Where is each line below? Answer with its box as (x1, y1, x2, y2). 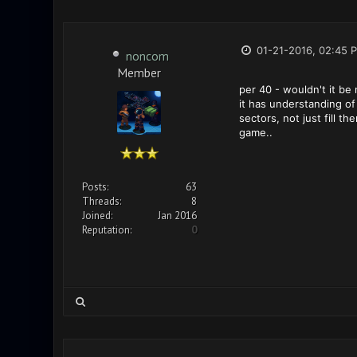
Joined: (81, 209, 112, 222)
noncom (125, 48, 169, 64)
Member (117, 65, 161, 78)
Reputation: (81, 223, 131, 237)
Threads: (81, 194, 121, 208)
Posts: (81, 180, 108, 194)
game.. (238, 126, 273, 139)
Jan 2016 (157, 209, 197, 222)
